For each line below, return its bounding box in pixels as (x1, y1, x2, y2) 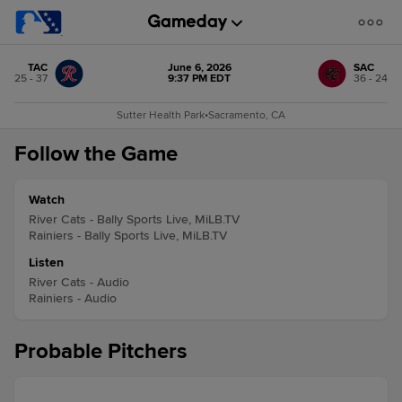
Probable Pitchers (14, 338, 187, 364)
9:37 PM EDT (168, 72, 231, 85)
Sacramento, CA (208, 109, 285, 122)
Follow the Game (14, 141, 178, 167)
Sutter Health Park (117, 109, 205, 122)
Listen (29, 255, 64, 270)
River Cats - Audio (29, 275, 129, 290)
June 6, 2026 (167, 61, 232, 74)
